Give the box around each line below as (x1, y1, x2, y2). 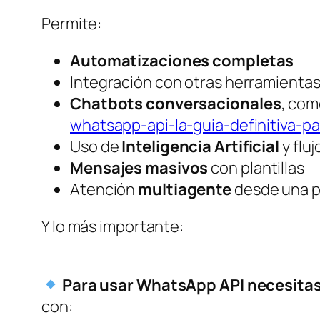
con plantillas (208, 156, 304, 179)
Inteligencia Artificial (121, 135, 280, 157)
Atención (70, 178, 139, 200)
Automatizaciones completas (70, 49, 294, 71)
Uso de (70, 135, 122, 157)
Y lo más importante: (41, 215, 184, 237)
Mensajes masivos (70, 156, 209, 179)
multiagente (138, 178, 232, 200)
